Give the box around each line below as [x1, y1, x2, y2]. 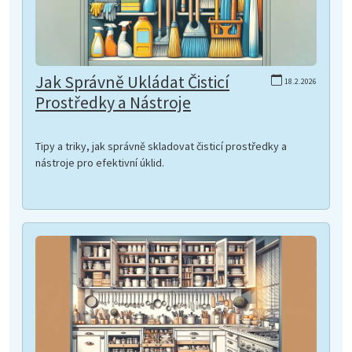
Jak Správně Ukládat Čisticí [35, 71, 229, 93]
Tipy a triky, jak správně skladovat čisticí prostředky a [35, 138, 287, 153]
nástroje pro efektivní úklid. [35, 155, 164, 170]
